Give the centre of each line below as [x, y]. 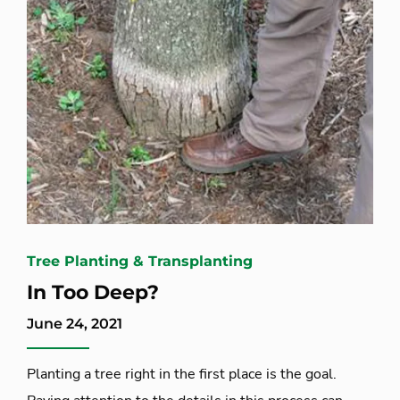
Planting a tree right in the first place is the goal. [182, 374]
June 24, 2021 [75, 323]
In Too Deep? [93, 292]
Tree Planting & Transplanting [140, 261]
